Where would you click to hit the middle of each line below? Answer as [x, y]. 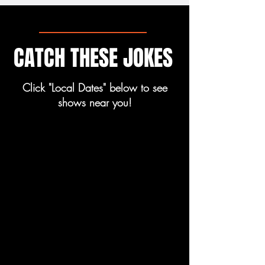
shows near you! [95, 102]
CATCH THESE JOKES [93, 58]
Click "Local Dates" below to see [95, 88]
